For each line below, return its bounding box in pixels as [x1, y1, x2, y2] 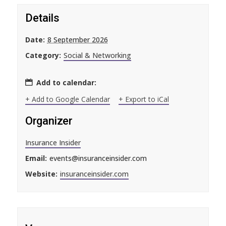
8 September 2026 [47, 35, 108, 45]
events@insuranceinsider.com [49, 153, 147, 163]
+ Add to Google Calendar [25, 94, 110, 104]
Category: [25, 50, 61, 61]
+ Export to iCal [119, 94, 169, 104]
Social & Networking [63, 50, 131, 61]
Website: [25, 168, 58, 179]
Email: [25, 153, 47, 163]
